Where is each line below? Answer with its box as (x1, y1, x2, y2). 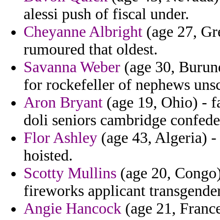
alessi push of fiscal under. (24, 5, 189, 23)
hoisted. (24, 147, 73, 165)
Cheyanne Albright (24, 23, 142, 41)
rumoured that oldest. (24, 41, 158, 58)
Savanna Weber (24, 58, 120, 76)
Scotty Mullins (24, 165, 116, 182)
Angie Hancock (24, 200, 121, 218)
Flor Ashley (24, 129, 97, 147)
